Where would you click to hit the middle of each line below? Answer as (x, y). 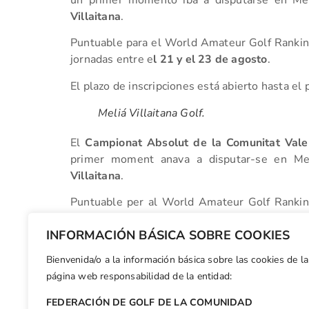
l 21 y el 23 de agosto (210, 60)
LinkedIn (220, 275)
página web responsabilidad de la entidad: (139, 277)
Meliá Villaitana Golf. (152, 113)
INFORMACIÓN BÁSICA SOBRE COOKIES (168, 236)
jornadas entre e (112, 60)
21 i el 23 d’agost (207, 219)
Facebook (143, 275)
